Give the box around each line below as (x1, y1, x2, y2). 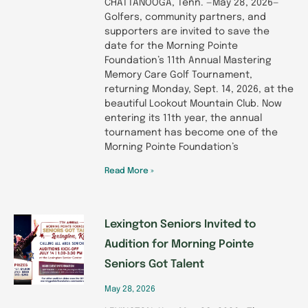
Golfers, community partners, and (104, 12, 266, 22)
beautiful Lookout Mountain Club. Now (104, 98, 282, 109)
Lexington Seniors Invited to (104, 218, 256, 230)
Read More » (104, 166, 154, 175)
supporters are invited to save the (104, 26, 269, 36)
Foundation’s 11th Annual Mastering (104, 55, 272, 65)
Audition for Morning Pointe (104, 238, 254, 250)
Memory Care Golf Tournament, (104, 69, 252, 80)
